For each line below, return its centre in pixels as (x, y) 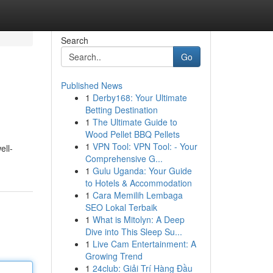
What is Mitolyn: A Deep (138, 219)
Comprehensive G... (124, 158)
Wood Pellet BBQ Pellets (132, 134)
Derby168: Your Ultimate (140, 97)
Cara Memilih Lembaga (137, 195)
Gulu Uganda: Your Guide (142, 171)
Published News (91, 85)
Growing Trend (114, 256)
